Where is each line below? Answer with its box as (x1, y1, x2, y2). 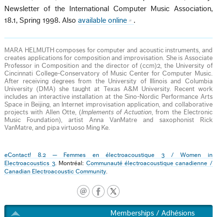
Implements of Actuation (81, 108, 152, 116)
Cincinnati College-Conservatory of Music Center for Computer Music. (4, 70, 213, 77)
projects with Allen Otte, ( (4, 108, 81, 116)
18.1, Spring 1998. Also (4, 16, 78, 24)
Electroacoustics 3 (4, 160, 55, 166)
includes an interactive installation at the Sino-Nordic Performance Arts (4, 93, 213, 100)
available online (78, 16, 127, 24)
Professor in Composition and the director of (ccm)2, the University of (4, 62, 213, 69)
